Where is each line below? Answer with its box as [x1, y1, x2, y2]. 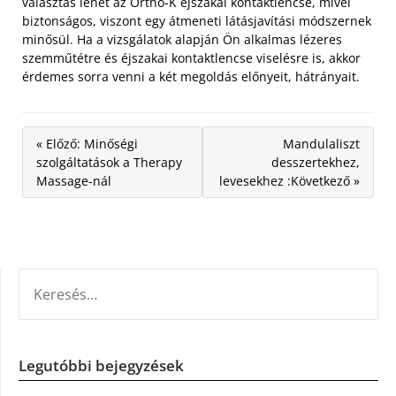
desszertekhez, [271, 153, 360, 171]
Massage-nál [36, 171, 111, 189]
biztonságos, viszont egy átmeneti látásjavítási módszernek [22, 11, 371, 29]
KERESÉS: [18, 269, 72, 287]
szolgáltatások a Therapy [36, 153, 182, 171]
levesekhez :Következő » [219, 171, 360, 189]
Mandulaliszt [283, 134, 360, 152]
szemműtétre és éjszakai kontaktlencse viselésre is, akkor [22, 49, 361, 66]
